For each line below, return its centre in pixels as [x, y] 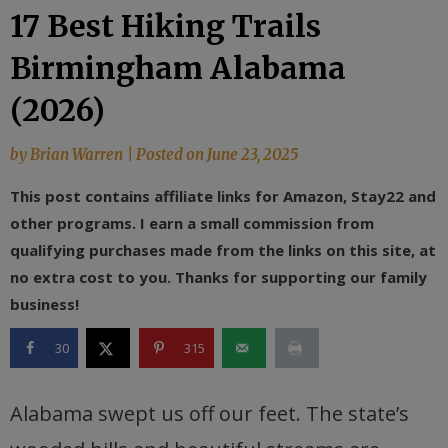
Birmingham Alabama [178, 68]
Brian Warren [76, 154]
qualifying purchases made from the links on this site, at [223, 250]
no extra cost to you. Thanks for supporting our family [218, 277]
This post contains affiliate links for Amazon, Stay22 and [223, 196]
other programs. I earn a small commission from [192, 223]
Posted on [171, 154]
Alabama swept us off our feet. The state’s [209, 413]
